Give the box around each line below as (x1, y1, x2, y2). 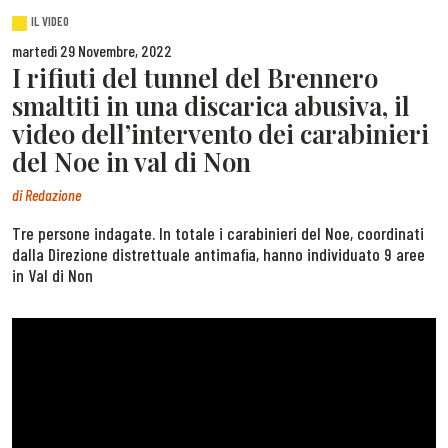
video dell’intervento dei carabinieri (12, 116, 429, 151)
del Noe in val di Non (12, 144, 251, 179)
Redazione (25, 184, 81, 204)
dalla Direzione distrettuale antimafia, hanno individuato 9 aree (12, 242, 425, 265)
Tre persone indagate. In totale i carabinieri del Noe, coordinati (12, 221, 424, 244)
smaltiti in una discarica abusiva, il (12, 88, 410, 123)
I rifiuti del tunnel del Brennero (12, 60, 378, 95)
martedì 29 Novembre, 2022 (12, 41, 172, 61)
